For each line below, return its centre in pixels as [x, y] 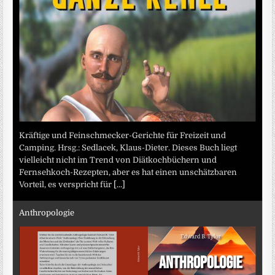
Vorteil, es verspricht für [67, 184]
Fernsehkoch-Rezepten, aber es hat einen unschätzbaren [128, 172]
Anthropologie [47, 213]
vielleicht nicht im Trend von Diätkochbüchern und [118, 160]
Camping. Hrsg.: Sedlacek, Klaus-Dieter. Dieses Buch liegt [128, 147]
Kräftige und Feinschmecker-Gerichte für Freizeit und [123, 135]
